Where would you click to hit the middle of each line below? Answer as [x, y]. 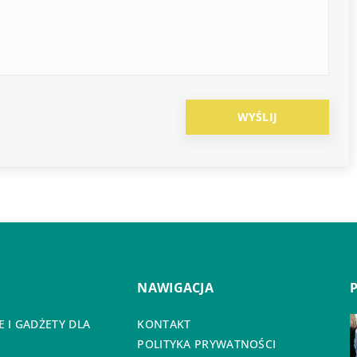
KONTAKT [164, 324]
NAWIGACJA [176, 288]
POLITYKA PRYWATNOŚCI [207, 344]
